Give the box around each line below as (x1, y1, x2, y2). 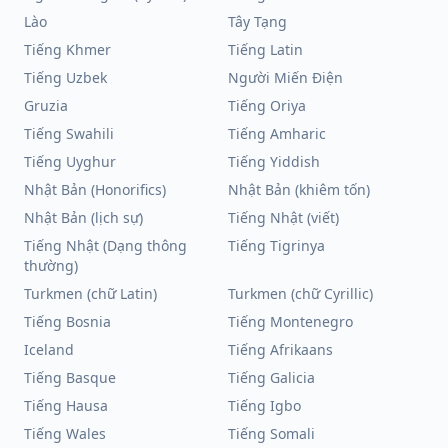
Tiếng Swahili (24, 124, 114, 143)
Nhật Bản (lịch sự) (24, 208, 143, 227)
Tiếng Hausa (24, 396, 108, 415)
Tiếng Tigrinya (228, 236, 325, 255)
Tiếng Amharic (228, 124, 326, 143)
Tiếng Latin (228, 40, 303, 59)
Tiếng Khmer (24, 40, 111, 59)
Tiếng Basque (24, 368, 116, 387)
